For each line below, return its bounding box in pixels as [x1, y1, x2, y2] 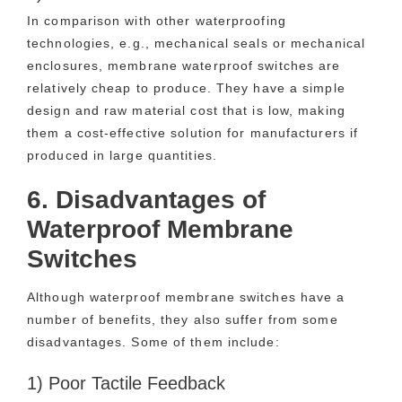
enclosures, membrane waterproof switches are [27, 57, 341, 73]
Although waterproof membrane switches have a [27, 289, 345, 304]
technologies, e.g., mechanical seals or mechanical [27, 35, 366, 50]
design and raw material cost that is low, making [27, 102, 345, 118]
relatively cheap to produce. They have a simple [27, 80, 345, 95]
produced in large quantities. [27, 147, 217, 162]
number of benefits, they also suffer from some [27, 311, 338, 327]
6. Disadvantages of [27, 185, 266, 214]
